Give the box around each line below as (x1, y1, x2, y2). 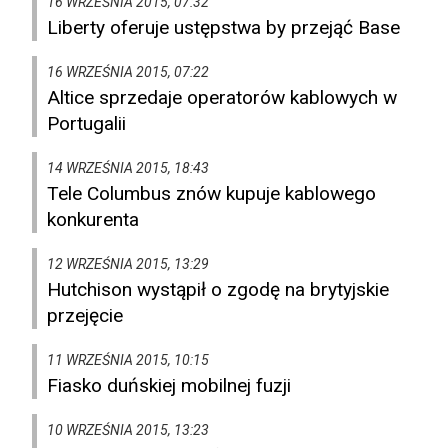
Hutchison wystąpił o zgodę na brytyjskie (47, 278, 389, 302)
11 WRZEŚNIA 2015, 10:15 (47, 352, 209, 369)
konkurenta (47, 208, 139, 232)
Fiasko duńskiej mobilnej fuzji (47, 374, 291, 398)
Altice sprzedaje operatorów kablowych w (47, 86, 397, 110)
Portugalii (47, 112, 126, 136)
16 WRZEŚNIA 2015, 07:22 (47, 64, 209, 81)
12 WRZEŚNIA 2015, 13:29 (47, 256, 209, 273)
